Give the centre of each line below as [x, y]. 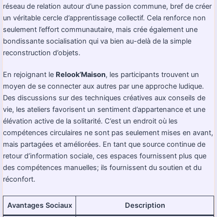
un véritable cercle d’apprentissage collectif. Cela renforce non [104, 18]
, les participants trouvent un [152, 75]
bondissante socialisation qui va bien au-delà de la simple [97, 41]
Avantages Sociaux [39, 206]
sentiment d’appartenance [140, 110]
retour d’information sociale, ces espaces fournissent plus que [105, 156]
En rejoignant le [29, 75]
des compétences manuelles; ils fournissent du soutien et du [102, 168]
